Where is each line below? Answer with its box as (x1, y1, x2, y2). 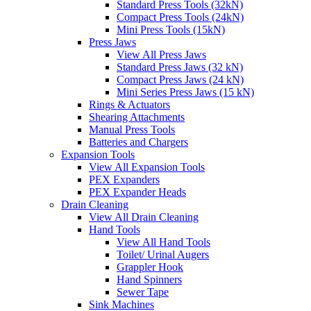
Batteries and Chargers (89, 135, 188, 148)
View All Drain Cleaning (89, 210, 199, 223)
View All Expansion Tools (89, 160, 205, 173)
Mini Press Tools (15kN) (117, 23, 225, 35)
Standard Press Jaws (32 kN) (117, 60, 243, 73)
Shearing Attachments (89, 110, 185, 123)
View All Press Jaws (117, 48, 206, 60)
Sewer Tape (117, 285, 169, 298)
